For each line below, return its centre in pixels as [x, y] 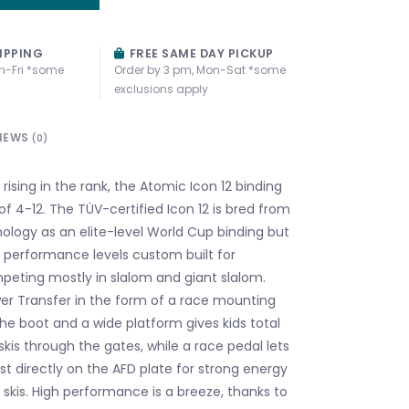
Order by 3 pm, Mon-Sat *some [199, 69]
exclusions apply [161, 89]
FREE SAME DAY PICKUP [200, 53]
